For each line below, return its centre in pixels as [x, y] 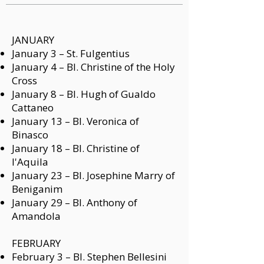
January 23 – [42, 175]
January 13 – [42, 121]
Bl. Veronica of [106, 121]
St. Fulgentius [98, 53]
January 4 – [39, 67]
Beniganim [37, 189]
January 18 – [42, 148]
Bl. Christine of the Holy [121, 67]
